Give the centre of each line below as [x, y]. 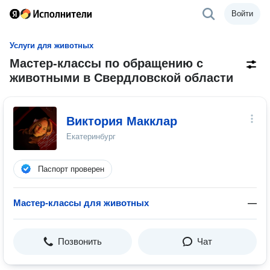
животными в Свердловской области [121, 78]
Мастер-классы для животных [81, 203]
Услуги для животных [52, 46]
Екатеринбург [91, 137]
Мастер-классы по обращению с [106, 63]
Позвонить [80, 241]
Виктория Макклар [122, 121]
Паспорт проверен [71, 169]
